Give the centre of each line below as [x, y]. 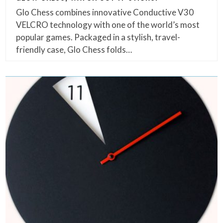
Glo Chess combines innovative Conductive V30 [105, 12]
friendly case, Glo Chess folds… [74, 50]
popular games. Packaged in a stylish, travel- [98, 37]
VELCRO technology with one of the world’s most [108, 25]
